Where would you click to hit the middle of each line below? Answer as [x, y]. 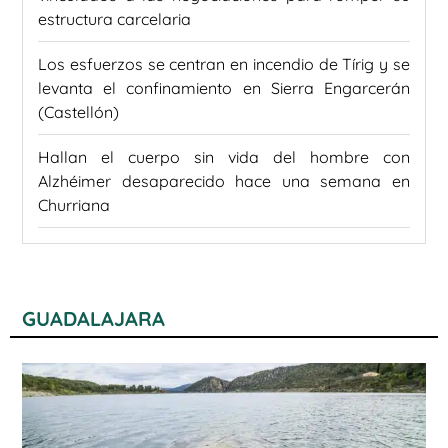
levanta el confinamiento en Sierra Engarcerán [224, 87]
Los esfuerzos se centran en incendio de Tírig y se [224, 63]
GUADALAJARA [93, 318]
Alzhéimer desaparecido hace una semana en [224, 180]
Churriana [74, 204]
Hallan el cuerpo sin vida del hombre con [224, 156]
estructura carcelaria [114, 18]
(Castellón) [78, 111]
